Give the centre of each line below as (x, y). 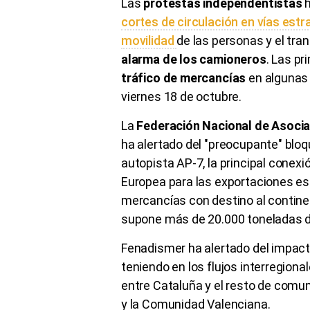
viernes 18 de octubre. (182, 96)
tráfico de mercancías (184, 77)
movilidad (149, 40)
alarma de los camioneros (194, 59)
